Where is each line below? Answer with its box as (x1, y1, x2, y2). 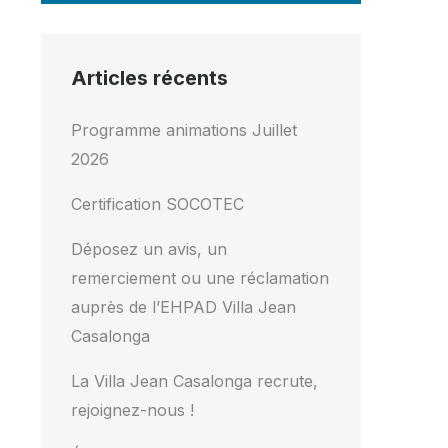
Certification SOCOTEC (71, 194, 244, 214)
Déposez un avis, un (71, 239, 227, 259)
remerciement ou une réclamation (71, 268, 329, 288)
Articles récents (71, 66, 228, 90)
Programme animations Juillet (71, 120, 297, 140)
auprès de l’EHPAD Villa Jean (71, 297, 296, 317)
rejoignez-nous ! (71, 400, 194, 420)
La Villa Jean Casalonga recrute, (71, 371, 318, 391)
